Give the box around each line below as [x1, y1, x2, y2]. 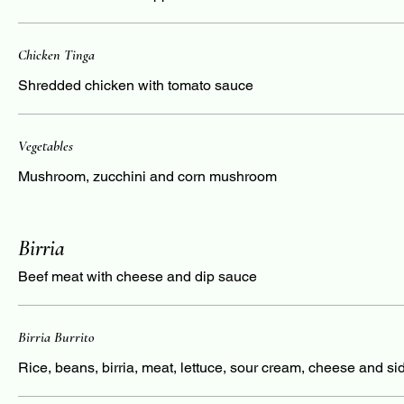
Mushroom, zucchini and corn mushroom [18, 168, 277, 185]
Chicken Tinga [18, 46, 95, 64]
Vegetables [18, 137, 73, 155]
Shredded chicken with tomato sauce [18, 77, 253, 94]
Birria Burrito [18, 328, 94, 346]
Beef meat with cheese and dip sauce [18, 268, 257, 285]
